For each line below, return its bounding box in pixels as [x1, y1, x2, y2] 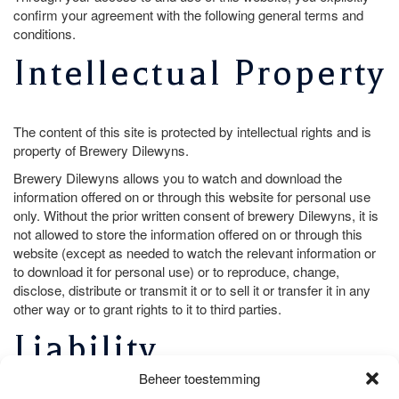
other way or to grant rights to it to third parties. [13, 298, 281, 318]
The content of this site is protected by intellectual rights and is [13, 121, 371, 141]
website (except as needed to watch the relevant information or [13, 242, 376, 262]
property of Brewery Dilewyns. [13, 140, 189, 159]
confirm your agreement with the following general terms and [13, 4, 363, 24]
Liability [13, 327, 158, 369]
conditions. [13, 23, 76, 43]
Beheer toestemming [139, 369, 260, 387]
